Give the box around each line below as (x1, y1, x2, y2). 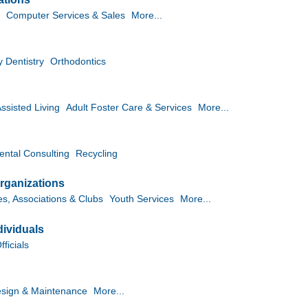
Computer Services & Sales (6, 10, 125, 21)
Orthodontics (50, 56, 106, 67)
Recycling (76, 148, 118, 159)
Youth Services (109, 194, 174, 205)
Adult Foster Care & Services (66, 102, 192, 113)
